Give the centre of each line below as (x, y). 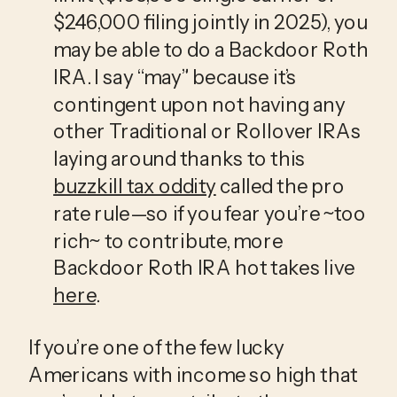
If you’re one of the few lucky (156, 347)
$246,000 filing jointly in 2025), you (210, 23)
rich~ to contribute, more (168, 241)
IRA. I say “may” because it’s (175, 77)
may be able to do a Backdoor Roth (211, 49)
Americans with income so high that (193, 374)
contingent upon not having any (199, 104)
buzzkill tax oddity (135, 186)
